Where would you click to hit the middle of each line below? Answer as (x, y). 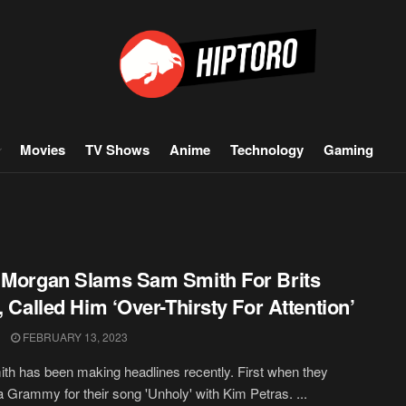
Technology (267, 150)
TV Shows (117, 150)
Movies (43, 150)
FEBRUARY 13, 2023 (74, 337)
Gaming (348, 150)
